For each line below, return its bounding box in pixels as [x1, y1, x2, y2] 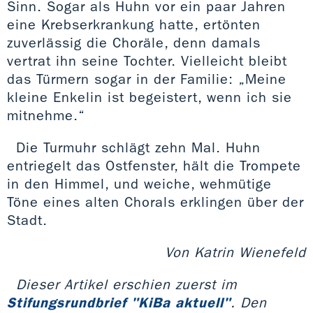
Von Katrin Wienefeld [165, 243, 306, 261]
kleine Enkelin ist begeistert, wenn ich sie [7, 88, 292, 105]
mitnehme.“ [7, 106, 85, 124]
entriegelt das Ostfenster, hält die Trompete [7, 156, 301, 174]
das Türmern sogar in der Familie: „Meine [7, 70, 286, 87]
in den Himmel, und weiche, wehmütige [7, 175, 272, 192]
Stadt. [7, 211, 52, 228]
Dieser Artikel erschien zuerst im [16, 275, 237, 293]
